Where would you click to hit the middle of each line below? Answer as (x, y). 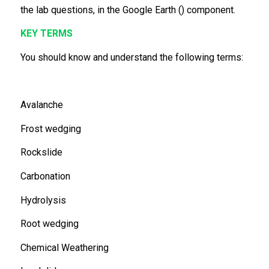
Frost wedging (50, 128)
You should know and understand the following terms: (131, 57)
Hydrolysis (43, 200)
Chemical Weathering (64, 247)
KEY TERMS (46, 34)
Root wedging (49, 224)
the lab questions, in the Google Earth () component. (128, 10)
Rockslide (41, 153)
